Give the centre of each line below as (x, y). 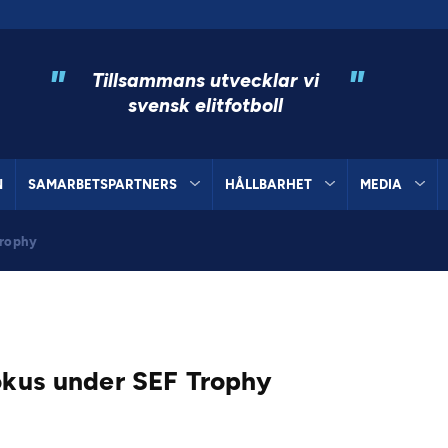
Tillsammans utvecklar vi (206, 80)
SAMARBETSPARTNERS (103, 184)
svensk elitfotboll (206, 105)
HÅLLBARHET (268, 184)
